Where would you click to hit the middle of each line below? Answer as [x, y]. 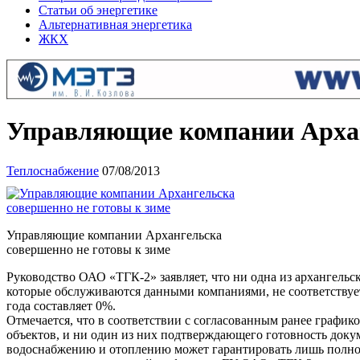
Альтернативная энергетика [115, 25]
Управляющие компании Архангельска [114, 235]
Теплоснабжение [53, 170]
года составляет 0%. [61, 305]
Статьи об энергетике [98, 10]
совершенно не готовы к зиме [88, 249]
